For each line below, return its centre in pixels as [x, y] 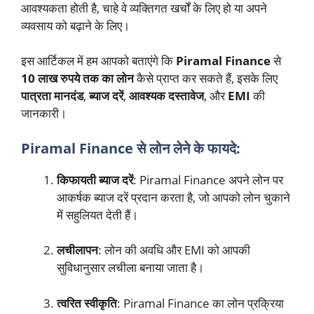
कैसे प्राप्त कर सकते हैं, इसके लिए [206, 78]
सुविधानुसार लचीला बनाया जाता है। [130, 268]
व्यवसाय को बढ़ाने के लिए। [75, 25]
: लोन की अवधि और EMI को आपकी [174, 250]
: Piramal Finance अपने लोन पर [208, 179]
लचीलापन [77, 250]
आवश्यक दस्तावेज [166, 96]
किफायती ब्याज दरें [95, 179]
